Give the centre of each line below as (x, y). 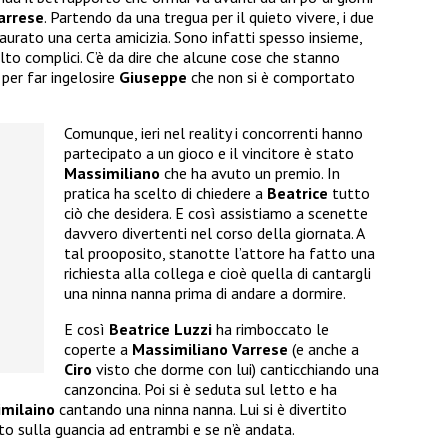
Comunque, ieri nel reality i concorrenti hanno (213, 133)
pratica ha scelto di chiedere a (165, 193)
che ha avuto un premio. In (252, 173)
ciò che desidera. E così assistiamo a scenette (216, 213)
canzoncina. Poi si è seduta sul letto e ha (200, 389)
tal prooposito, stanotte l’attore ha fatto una (219, 253)
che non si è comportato (273, 77)
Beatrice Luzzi (160, 329)
